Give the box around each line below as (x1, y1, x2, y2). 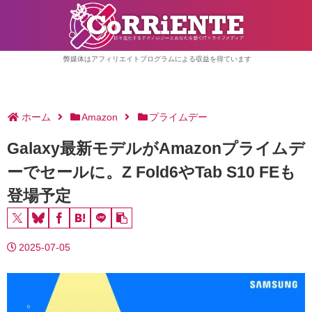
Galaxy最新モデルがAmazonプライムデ (7, 139, 305, 157)
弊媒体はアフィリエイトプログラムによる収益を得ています (63, 55, 251, 63)
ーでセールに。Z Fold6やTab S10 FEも (7, 163, 296, 181)
